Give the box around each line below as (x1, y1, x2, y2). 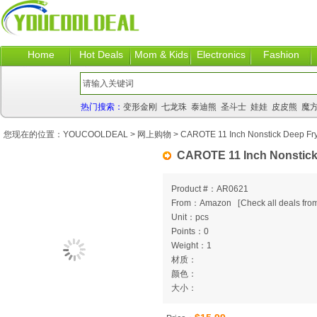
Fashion (263, 49, 299, 60)
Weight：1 (171, 241, 212, 250)
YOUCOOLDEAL (63, 129, 128, 139)
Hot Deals (79, 49, 123, 60)
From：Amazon (171, 198, 238, 208)
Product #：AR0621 (171, 184, 248, 194)
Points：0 (171, 226, 209, 236)
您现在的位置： (4, 129, 63, 139)
